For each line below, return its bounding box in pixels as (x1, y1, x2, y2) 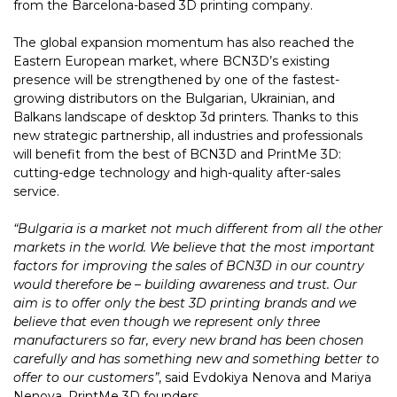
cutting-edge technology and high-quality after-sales (13, 164, 340, 181)
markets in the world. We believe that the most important (13, 238, 375, 255)
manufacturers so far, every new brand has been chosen (13, 331, 363, 348)
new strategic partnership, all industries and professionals (13, 127, 362, 144)
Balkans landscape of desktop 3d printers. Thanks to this (13, 108, 358, 125)
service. (13, 183, 59, 199)
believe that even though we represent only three (13, 313, 320, 330)
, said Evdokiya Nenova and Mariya (159, 369, 371, 385)
